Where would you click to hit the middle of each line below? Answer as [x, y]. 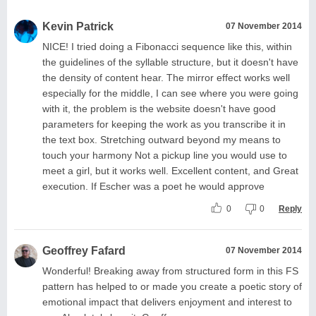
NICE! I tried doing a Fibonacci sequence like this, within [167, 46]
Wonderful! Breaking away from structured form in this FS [170, 271]
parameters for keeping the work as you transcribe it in [164, 124]
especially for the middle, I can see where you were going [170, 93]
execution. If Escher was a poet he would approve [153, 186]
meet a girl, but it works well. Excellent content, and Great [170, 170]
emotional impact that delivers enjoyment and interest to [167, 302]
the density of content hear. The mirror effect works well [166, 77]
